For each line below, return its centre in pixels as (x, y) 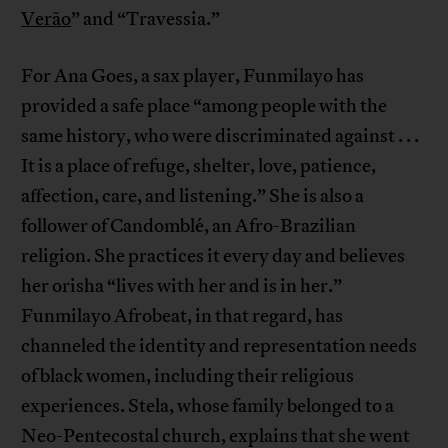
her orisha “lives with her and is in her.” (182, 285)
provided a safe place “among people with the (204, 105)
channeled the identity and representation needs (219, 345)
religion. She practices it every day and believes (213, 255)
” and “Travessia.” (146, 18)
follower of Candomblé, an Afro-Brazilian (189, 225)
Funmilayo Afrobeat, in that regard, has (182, 315)
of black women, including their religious (188, 375)
